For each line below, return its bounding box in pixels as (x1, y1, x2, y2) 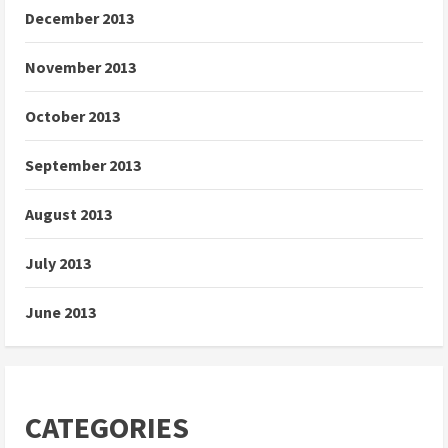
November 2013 (25, 57, 136, 78)
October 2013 (25, 106, 120, 127)
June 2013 (25, 302, 96, 323)
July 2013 (25, 253, 91, 274)
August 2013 (25, 204, 112, 225)
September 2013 (25, 155, 141, 176)
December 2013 (25, 8, 134, 29)
